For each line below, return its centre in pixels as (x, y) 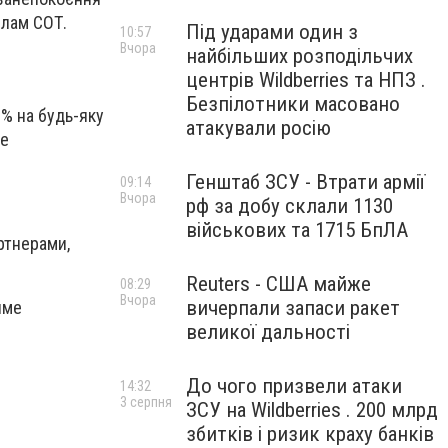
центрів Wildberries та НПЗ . (306, 80)
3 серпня (146, 402)
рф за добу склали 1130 (289, 206)
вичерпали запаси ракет (293, 308)
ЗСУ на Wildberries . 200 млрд (312, 410)
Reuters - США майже (278, 284)
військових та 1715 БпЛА (297, 230)
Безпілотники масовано (293, 104)
